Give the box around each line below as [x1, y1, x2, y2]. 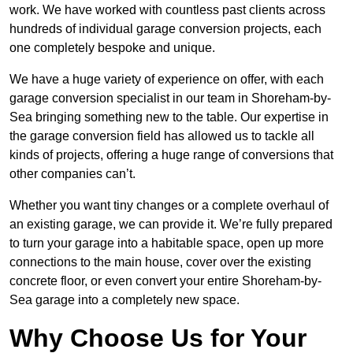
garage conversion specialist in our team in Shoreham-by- [9, 91, 331, 106]
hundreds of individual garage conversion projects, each [9, 22, 321, 36]
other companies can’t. [9, 167, 136, 181]
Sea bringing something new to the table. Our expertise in [9, 110, 329, 124]
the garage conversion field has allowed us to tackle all [9, 129, 314, 143]
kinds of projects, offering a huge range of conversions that [9, 148, 333, 162]
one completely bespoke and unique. [9, 41, 215, 55]
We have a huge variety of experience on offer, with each [9, 72, 324, 87]
